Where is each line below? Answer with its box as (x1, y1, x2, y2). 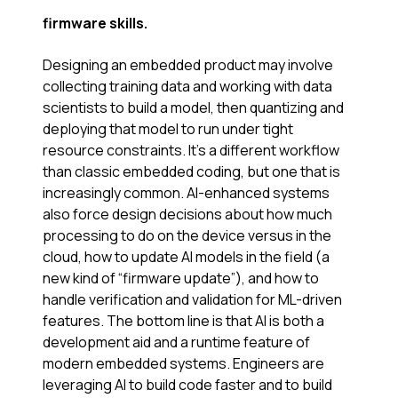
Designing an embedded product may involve (43, 55, 333, 76)
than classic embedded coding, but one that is (43, 162, 340, 182)
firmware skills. (43, 13, 147, 34)
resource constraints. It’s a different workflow (43, 140, 339, 161)
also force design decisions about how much (43, 204, 332, 225)
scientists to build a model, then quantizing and (43, 98, 344, 118)
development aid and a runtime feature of (43, 332, 310, 353)
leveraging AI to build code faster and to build (43, 375, 332, 395)
